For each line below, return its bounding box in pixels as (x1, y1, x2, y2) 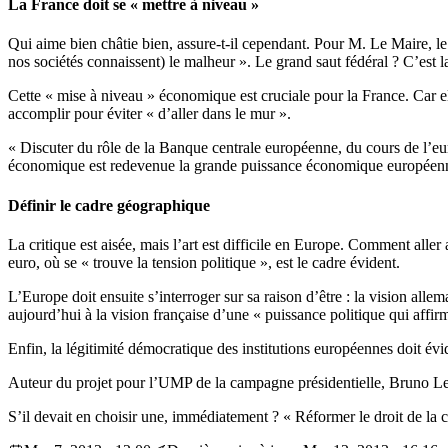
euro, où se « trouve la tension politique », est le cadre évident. (8, 253, 400, 271)
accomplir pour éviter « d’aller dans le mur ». (8, 105, 291, 123)
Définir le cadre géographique (8, 196, 210, 214)
